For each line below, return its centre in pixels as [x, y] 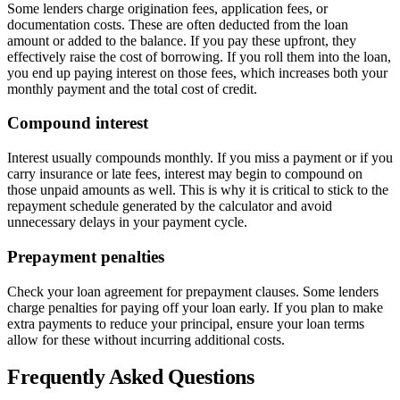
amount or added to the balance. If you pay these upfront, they [182, 40]
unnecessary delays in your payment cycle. [127, 222]
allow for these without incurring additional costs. [146, 339]
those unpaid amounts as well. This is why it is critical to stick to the [198, 190]
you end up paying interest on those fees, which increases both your [197, 72]
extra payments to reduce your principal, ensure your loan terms [186, 323]
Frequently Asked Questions [131, 377]
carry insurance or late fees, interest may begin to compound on [185, 174]
